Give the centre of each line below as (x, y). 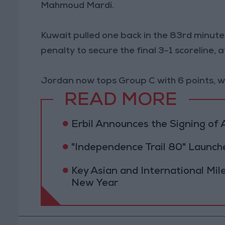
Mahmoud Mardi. (78, 6)
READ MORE (121, 102)
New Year (94, 184)
